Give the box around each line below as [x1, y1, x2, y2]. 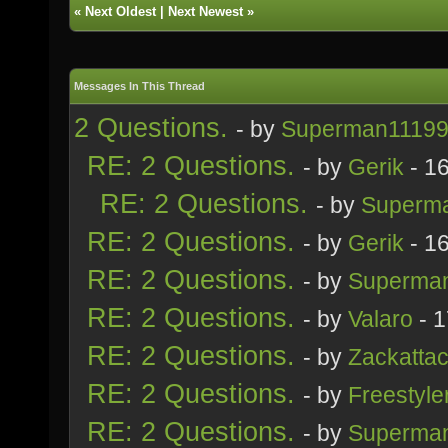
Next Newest [168, 4, 243, 19]
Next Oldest [85, 4, 156, 19]
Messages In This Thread [74, 80, 205, 92]
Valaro [348, 306, 413, 332]
